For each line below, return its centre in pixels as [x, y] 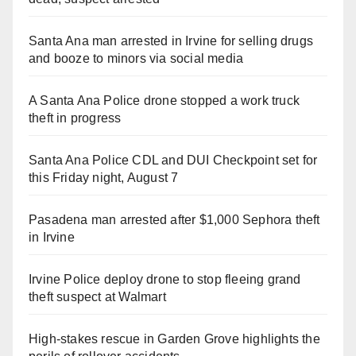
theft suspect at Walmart [97, 296]
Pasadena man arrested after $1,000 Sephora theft [174, 219]
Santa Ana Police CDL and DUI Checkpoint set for [173, 160]
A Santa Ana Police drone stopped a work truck [164, 100]
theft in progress [75, 118]
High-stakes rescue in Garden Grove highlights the [174, 339]
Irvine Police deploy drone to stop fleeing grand [165, 279]
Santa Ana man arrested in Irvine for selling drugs [171, 41]
